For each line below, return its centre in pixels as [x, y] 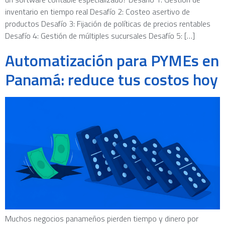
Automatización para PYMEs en [112, 60]
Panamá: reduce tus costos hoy [111, 79]
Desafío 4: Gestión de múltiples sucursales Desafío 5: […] [100, 35]
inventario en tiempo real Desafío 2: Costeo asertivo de [97, 11]
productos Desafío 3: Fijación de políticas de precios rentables [108, 23]
